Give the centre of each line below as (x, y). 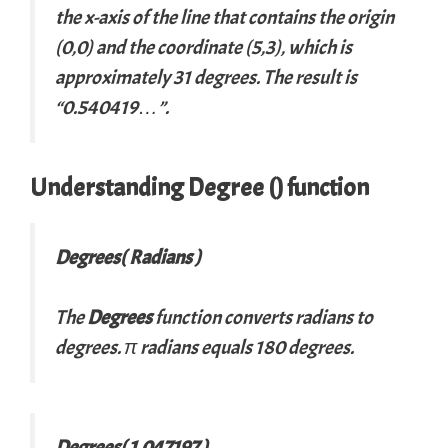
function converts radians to (262, 317)
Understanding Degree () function (199, 187)
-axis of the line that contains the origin (243, 17)
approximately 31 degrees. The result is (206, 77)
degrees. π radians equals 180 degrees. (204, 347)
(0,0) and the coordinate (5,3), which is (203, 47)
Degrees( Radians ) (128, 257)
